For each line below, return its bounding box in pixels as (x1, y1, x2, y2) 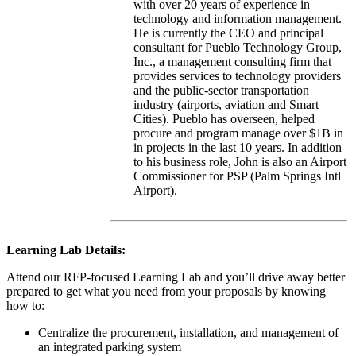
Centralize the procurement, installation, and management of (38, 325, 339, 339)
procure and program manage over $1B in (133, 126, 343, 140)
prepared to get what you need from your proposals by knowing (6, 284, 326, 298)
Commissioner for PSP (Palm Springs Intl (133, 168, 341, 183)
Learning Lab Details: (6, 242, 129, 257)
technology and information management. (133, 11, 342, 25)
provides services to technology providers (133, 68, 341, 83)
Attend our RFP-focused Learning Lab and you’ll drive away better (6, 269, 345, 284)
